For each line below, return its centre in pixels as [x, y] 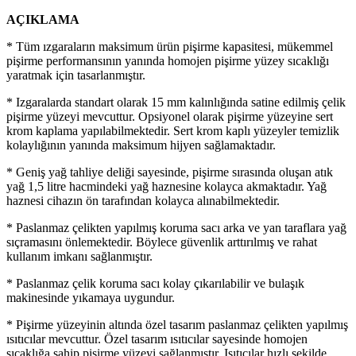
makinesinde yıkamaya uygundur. [91, 297]
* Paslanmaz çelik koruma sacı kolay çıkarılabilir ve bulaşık [155, 283]
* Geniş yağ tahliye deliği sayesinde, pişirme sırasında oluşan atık [170, 172]
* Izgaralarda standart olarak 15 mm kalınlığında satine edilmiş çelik [176, 102]
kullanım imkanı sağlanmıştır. [79, 256]
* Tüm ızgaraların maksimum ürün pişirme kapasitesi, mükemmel [170, 46]
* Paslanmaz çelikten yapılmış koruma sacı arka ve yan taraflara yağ [176, 227]
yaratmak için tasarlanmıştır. [76, 75]
